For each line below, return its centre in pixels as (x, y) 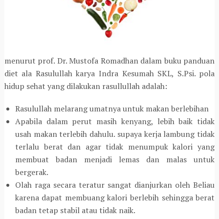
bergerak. (32, 172)
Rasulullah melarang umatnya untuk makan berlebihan (112, 109)
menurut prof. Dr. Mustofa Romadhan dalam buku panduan (109, 61)
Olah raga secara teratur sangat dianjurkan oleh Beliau (115, 185)
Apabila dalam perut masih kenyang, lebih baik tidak (115, 121)
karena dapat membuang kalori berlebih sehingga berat (115, 198)
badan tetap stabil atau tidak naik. (75, 210)
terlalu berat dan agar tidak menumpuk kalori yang (115, 147)
